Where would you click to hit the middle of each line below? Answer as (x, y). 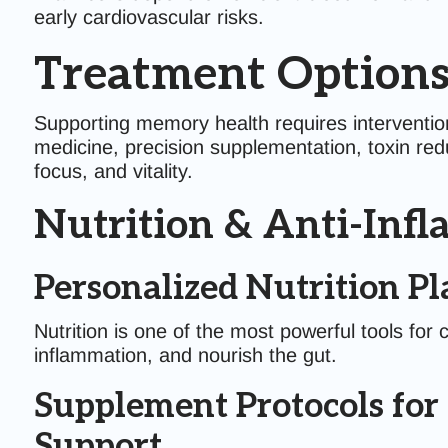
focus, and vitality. (113, 171)
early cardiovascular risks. (148, 17)
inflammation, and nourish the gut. (185, 355)
